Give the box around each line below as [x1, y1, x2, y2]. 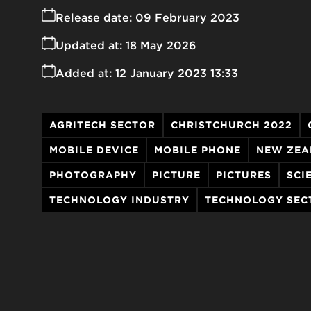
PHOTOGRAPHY [49, 169, 137, 181]
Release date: [56, 11, 132, 25]
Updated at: [56, 39, 122, 53]
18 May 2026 [126, 39, 196, 53]
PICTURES [216, 169, 271, 181]
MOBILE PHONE [154, 144, 241, 156]
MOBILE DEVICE [49, 144, 139, 156]
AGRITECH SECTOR [49, 119, 155, 131]
